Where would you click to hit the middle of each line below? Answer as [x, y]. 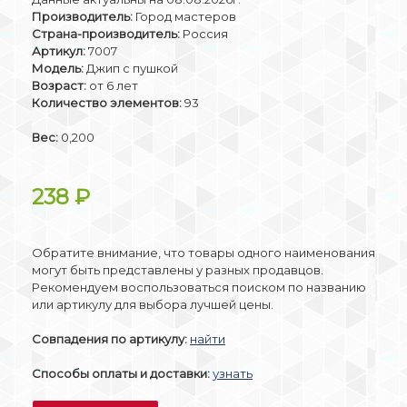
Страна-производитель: [106, 33]
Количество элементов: [107, 102]
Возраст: [59, 85]
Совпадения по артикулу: [109, 338]
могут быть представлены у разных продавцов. [178, 269]
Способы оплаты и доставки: [121, 373]
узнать [233, 373]
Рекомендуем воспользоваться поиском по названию [199, 287]
